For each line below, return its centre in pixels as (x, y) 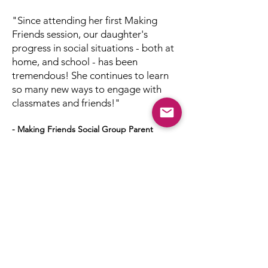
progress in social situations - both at (93, 48)
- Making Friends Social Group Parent (84, 129)
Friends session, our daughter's (80, 34)
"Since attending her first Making (85, 20)
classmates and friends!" (66, 103)
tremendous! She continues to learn (90, 75)
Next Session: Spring (96, 195)
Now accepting (96, 243)
